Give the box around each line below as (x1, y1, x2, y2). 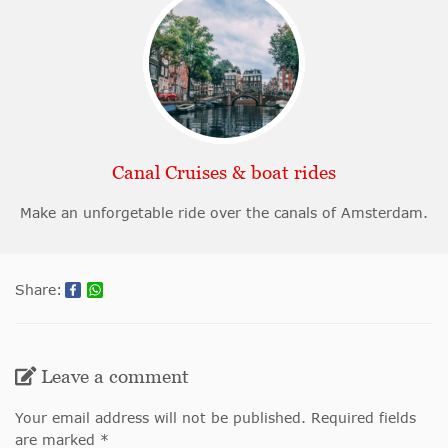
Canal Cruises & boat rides (112, 162, 336, 184)
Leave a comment (41, 366, 189, 388)
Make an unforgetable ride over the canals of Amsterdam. (20, 204, 428, 222)
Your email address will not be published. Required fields (15, 409, 416, 427)
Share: (15, 281, 62, 299)
